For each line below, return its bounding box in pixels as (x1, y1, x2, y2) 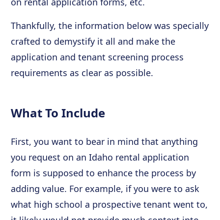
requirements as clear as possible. (11, 66, 154, 79)
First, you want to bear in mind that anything (11, 135, 198, 147)
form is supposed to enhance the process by (11, 166, 196, 179)
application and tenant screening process (11, 51, 184, 63)
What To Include (11, 104, 106, 121)
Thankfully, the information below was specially (11, 19, 209, 31)
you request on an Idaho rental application (11, 151, 190, 163)
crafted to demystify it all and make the (11, 35, 176, 47)
